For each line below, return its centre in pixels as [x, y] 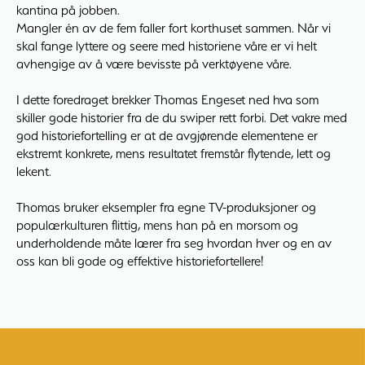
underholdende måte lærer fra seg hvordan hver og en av [174, 242]
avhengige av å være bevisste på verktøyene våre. [154, 63]
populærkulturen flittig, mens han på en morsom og [157, 224]
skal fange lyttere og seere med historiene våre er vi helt [167, 45]
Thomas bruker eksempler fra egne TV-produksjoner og [166, 207]
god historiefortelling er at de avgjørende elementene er [167, 135]
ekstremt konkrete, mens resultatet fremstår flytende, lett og [174, 153]
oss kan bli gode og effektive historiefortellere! [140, 260]
